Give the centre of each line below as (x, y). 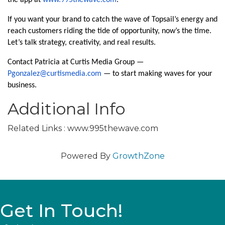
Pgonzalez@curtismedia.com (54, 74)
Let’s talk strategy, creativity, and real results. (82, 43)
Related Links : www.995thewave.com (83, 128)
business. (22, 85)
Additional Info (66, 109)
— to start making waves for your (157, 74)
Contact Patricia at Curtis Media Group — (76, 62)
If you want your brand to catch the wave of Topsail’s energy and (113, 20)
